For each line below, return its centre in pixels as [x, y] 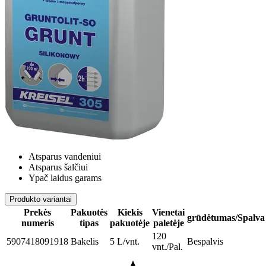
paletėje [168, 223]
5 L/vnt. [125, 242]
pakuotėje [130, 223]
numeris [37, 223]
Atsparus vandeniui [65, 157]
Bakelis [85, 242]
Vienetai [168, 213]
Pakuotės [89, 213]
